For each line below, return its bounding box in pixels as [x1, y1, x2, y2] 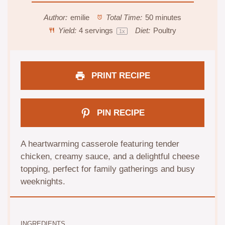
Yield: [56, 26, 76, 35]
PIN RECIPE [94, 107, 145, 118]
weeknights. [21, 177, 66, 187]
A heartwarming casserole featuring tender [21, 139, 180, 149]
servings [83, 26, 116, 35]
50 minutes [145, 13, 182, 22]
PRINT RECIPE [88, 70, 150, 80]
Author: [43, 13, 67, 22]
